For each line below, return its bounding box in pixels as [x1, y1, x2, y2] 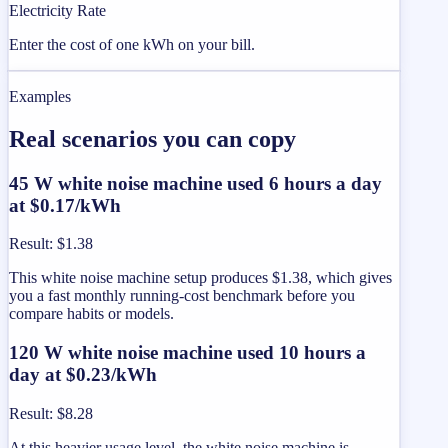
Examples [9, 87, 71, 105]
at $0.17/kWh [9, 194, 121, 216]
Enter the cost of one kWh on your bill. [9, 35, 255, 53]
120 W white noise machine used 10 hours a [9, 342, 366, 364]
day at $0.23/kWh [9, 364, 157, 386]
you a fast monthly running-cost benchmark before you [9, 287, 355, 305]
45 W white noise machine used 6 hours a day [9, 172, 382, 194]
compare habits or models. [9, 305, 174, 323]
